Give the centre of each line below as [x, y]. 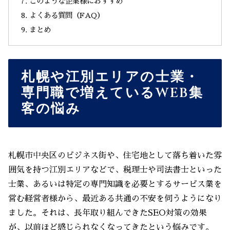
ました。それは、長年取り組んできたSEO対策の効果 [108, 213]
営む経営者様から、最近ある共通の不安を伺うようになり [115, 199]
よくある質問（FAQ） [67, 16]
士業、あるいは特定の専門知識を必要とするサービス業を [115, 185]
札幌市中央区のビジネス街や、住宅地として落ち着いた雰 [115, 156]
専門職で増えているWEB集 [112, 93]
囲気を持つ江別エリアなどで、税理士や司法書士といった [115, 170]
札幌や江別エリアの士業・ [110, 77]
